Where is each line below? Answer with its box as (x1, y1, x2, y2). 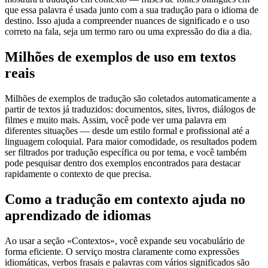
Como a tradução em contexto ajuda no (5, 191, 245, 207)
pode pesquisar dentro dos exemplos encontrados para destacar (5, 158, 240, 169)
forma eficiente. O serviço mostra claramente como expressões (5, 246, 239, 257)
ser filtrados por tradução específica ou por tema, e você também (5, 147, 246, 158)
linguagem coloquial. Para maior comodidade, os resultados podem (5, 136, 257, 147)
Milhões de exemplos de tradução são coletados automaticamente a (5, 93, 256, 104)
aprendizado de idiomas (5, 207, 151, 223)
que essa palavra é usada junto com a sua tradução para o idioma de (5, 5, 258, 16)
